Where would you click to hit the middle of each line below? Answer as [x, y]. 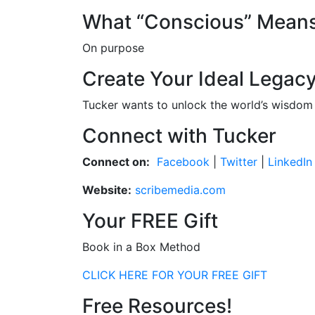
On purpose [113, 47]
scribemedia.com [180, 189]
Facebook [183, 161]
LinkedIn [288, 161]
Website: [107, 189]
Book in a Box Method [141, 246]
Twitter [239, 161]
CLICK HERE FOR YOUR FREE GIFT [175, 275]
